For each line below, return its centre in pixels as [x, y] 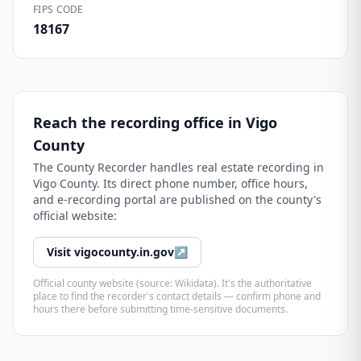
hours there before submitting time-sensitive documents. [160, 309]
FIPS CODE [58, 9]
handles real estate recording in [235, 167]
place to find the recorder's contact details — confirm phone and [177, 296]
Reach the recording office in [139, 122]
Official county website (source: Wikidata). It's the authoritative [172, 283]
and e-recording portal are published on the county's [177, 199]
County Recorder [102, 167]
